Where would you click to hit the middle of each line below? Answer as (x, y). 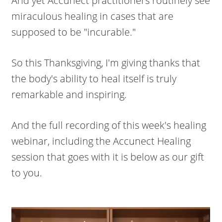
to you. (27, 173)
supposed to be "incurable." (74, 32)
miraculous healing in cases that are (93, 16)
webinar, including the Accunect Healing (101, 141)
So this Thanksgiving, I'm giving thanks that (106, 63)
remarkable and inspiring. (69, 94)
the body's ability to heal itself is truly (94, 79)
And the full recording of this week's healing (109, 125)
